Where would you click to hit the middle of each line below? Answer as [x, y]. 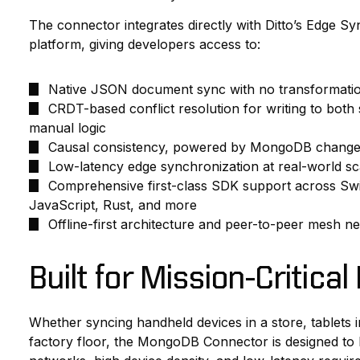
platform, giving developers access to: [144, 45]
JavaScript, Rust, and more [112, 205]
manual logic [67, 128]
